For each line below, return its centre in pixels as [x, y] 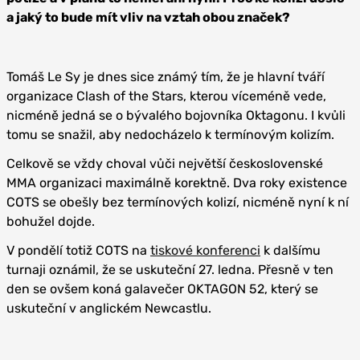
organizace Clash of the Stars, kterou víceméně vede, [166, 96]
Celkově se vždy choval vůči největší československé [165, 163]
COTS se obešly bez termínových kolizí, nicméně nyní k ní [178, 202]
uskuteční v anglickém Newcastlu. [109, 308]
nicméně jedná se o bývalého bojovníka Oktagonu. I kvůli [176, 115]
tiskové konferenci [205, 250]
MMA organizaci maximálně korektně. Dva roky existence [177, 182]
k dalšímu [290, 250]
